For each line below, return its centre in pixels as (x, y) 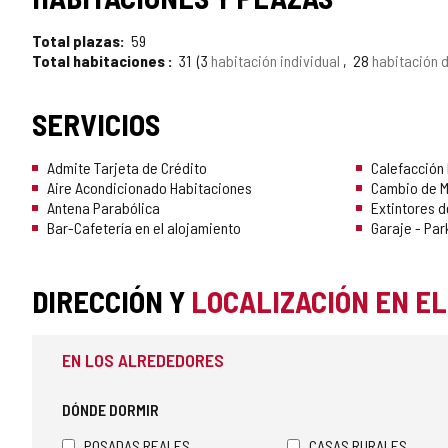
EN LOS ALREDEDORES (143, 360)
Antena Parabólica (103, 208)
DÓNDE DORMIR (110, 410)
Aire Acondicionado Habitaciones (149, 188)
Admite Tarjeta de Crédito (127, 168)
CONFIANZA (101, 92)
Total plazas (76, 41)
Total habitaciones (100, 61)
